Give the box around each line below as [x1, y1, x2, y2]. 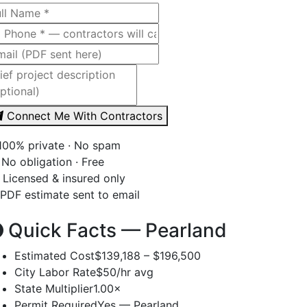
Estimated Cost [14, 248, 95, 262]
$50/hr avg [96, 265, 153, 279]
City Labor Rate [14, 265, 96, 279]
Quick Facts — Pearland [3, 218, 227, 242]
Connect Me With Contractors [7, 108, 162, 123]
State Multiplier [14, 281, 93, 295]
